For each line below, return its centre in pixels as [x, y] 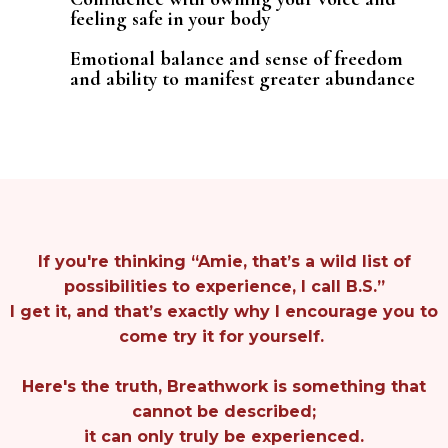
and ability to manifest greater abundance [242, 78]
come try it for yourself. [224, 336]
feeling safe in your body [170, 18]
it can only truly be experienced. [224, 436]
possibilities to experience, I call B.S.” [224, 286]
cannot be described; [224, 411]
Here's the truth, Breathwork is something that [224, 386]
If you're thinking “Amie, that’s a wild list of [224, 261]
